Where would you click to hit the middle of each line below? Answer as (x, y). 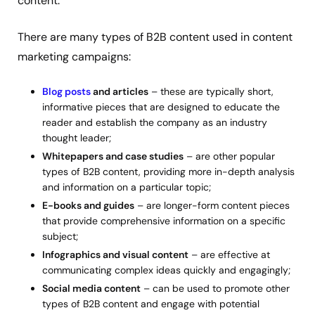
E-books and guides (88, 206)
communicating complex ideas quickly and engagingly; (166, 270)
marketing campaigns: (74, 56)
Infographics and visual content (115, 255)
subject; (60, 237)
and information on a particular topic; (127, 187)
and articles (120, 91)
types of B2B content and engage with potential (151, 304)
